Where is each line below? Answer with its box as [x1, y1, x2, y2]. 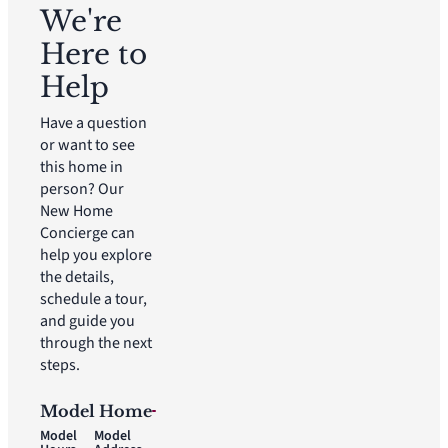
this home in [40, 155, 123, 178]
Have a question [40, 111, 147, 134]
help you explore [40, 243, 152, 266]
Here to [40, 36, 147, 72]
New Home [40, 199, 113, 222]
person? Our [40, 177, 124, 200]
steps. [40, 353, 80, 376]
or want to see [40, 133, 135, 156]
